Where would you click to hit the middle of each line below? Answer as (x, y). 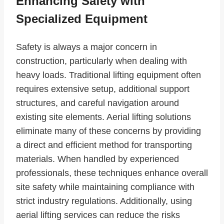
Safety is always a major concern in (86, 47)
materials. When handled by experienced (97, 159)
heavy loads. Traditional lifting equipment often (108, 75)
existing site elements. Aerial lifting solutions (103, 117)
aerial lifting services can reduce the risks (98, 215)
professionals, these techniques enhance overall (112, 173)
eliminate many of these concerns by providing (108, 131)
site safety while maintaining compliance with (105, 187)
